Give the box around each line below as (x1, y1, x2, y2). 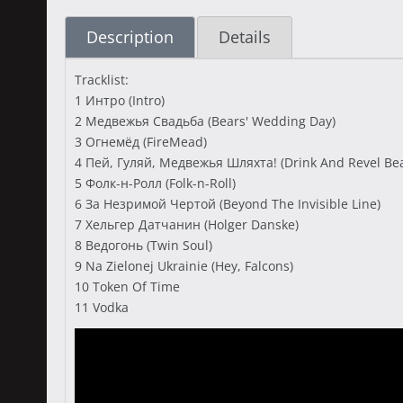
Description (86, 26, 174, 48)
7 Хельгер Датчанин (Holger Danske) (75, 216, 299, 233)
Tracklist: (75, 71, 129, 88)
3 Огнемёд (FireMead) (75, 133, 207, 150)
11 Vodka (75, 299, 129, 316)
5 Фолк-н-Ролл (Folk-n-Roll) (75, 175, 236, 192)
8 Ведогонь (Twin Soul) (75, 237, 212, 254)
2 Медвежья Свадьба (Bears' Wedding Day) (75, 112, 336, 130)
